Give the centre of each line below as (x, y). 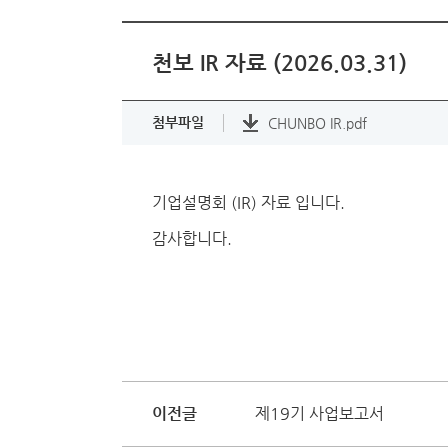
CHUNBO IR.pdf (317, 123)
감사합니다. (192, 238)
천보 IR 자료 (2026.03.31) (279, 62)
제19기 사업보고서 (319, 413)
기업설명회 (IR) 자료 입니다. (248, 202)
